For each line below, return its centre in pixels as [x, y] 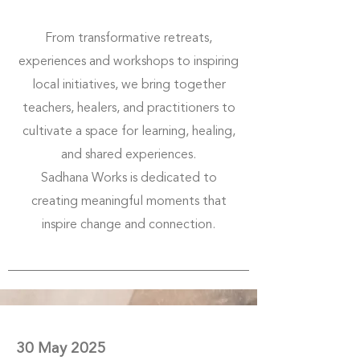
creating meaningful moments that [129, 202]
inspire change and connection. [129, 225]
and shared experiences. [129, 155]
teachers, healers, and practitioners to [129, 108]
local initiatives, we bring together [129, 85]
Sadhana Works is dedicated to [129, 178]
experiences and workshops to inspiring [129, 62]
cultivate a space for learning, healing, [129, 132]
